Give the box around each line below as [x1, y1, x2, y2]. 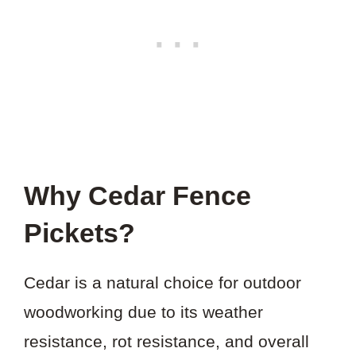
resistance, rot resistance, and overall [24, 332, 309, 351]
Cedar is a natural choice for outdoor [24, 273, 301, 292]
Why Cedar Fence [24, 180, 251, 211]
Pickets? [24, 218, 135, 249]
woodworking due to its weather [24, 303, 263, 322]
